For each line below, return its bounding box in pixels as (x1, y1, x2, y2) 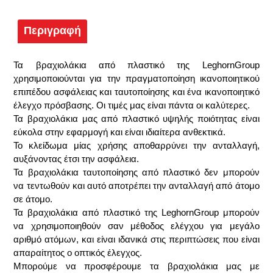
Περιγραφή (24, 24, 82, 37)
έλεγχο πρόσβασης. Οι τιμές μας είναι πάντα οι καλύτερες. (13, 100, 250, 110)
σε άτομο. (13, 194, 53, 204)
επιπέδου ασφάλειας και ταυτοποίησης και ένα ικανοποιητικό (13, 87, 260, 97)
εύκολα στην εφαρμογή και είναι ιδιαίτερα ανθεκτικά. (13, 127, 226, 137)
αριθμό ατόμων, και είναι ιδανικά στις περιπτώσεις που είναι (13, 234, 260, 244)
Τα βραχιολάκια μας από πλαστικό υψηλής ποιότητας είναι (13, 113, 260, 124)
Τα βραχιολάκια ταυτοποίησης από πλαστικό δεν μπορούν (13, 167, 260, 177)
